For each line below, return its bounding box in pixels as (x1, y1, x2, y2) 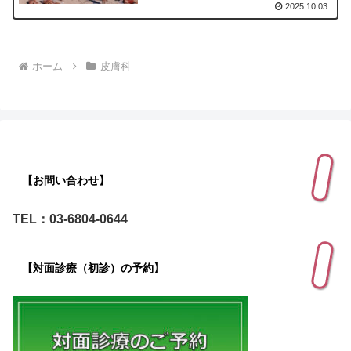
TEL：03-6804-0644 (13, 212, 128, 226)
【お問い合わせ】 (22, 173, 110, 186)
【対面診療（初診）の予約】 (22, 261, 165, 274)
